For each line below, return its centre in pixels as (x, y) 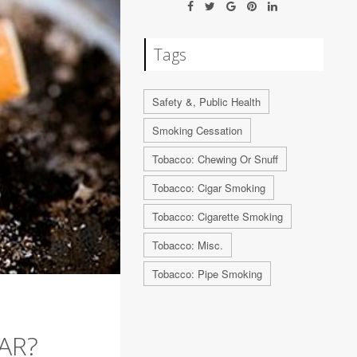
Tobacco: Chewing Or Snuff (216, 159)
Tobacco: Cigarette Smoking (218, 216)
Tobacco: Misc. (188, 245)
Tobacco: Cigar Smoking (209, 188)
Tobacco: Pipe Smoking (208, 274)
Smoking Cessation (198, 130)
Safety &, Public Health (207, 102)
